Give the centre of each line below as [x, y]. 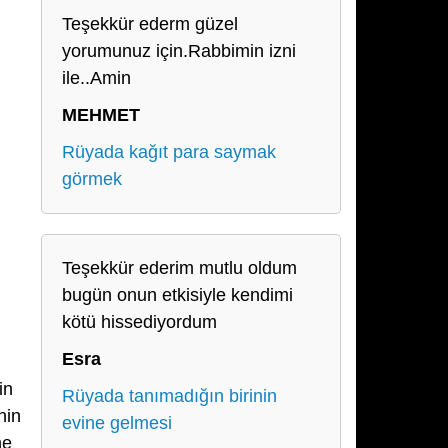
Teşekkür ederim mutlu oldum [179, 268]
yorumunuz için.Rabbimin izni [179, 51]
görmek [92, 179]
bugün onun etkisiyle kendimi [177, 295]
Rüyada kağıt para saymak [169, 152]
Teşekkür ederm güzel [150, 24]
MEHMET [101, 115]
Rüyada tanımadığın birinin [169, 396]
